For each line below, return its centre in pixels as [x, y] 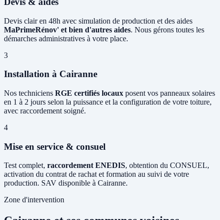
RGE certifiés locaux [89, 93]
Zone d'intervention [34, 200]
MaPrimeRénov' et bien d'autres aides [67, 29]
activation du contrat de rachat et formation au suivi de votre [96, 174]
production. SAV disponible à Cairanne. [66, 183]
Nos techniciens [29, 93]
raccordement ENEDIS [86, 165]
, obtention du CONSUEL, [167, 165]
